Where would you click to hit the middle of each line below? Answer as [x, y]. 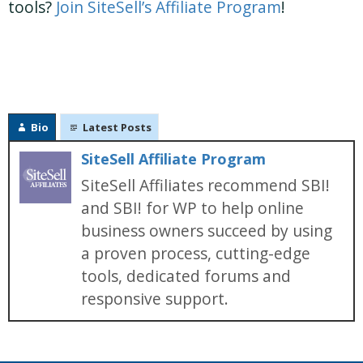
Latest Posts [117, 128]
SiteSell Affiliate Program [173, 159]
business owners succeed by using [207, 231]
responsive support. [155, 299]
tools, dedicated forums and [186, 276]
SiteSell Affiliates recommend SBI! [205, 186]
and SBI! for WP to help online [192, 208]
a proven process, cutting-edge [196, 254]
